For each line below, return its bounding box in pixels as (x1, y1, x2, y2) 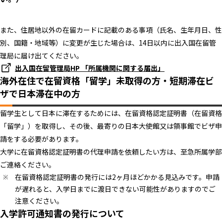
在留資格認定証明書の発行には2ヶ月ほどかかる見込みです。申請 (15, 172, 220, 182)
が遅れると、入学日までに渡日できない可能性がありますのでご (15, 184, 216, 194)
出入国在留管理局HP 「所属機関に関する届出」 (15, 63, 165, 73)
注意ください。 (15, 196, 63, 206)
